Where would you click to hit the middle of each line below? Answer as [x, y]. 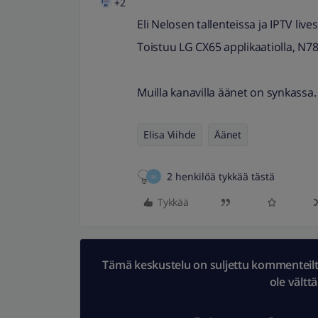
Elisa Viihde [170, 135]
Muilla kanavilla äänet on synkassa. [227, 92]
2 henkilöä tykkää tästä [221, 176]
